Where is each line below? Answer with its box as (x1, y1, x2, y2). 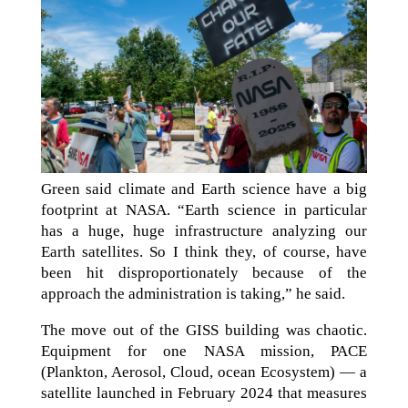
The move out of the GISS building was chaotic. (40, 321, 368, 340)
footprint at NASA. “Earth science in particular (40, 201, 368, 219)
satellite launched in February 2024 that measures (40, 384, 368, 403)
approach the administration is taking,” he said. (40, 285, 345, 303)
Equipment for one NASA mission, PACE (40, 342, 368, 361)
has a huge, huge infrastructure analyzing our (40, 222, 368, 240)
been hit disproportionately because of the (40, 264, 368, 282)
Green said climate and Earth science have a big (40, 180, 368, 199)
